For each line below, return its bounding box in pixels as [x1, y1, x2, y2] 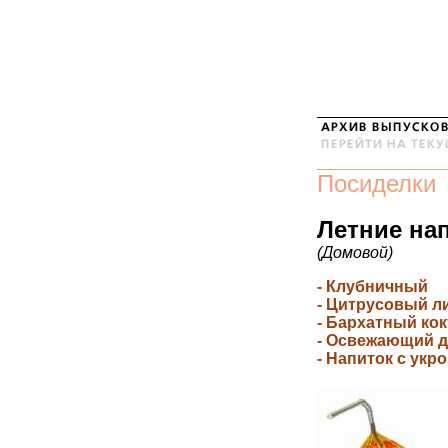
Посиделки [317, 170, 436, 197]
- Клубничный [317, 278, 428, 295]
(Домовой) [317, 244, 393, 261]
